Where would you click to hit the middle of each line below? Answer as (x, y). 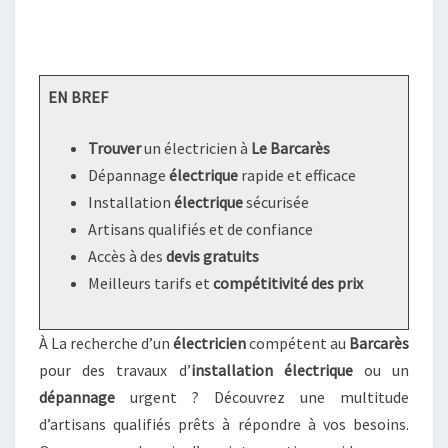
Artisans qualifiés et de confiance (200, 229)
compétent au (297, 343)
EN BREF (78, 97)
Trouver (114, 148)
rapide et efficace (297, 175)
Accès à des (127, 256)
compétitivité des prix (288, 283)
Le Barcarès (290, 148)
